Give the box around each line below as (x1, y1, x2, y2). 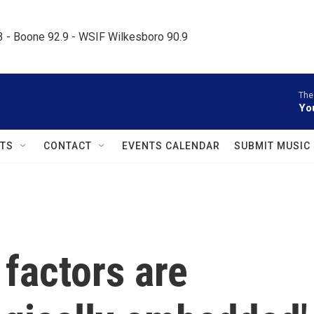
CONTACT (43, 140, 92, 151)
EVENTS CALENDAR (122, 140, 220, 151)
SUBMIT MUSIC (234, 140, 310, 151)
